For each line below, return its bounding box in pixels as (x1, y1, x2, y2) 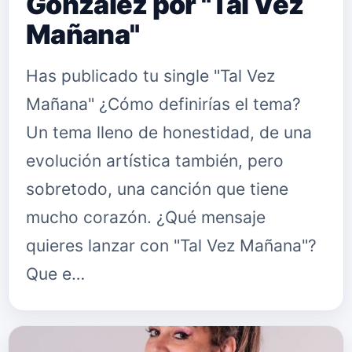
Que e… (26, 264, 85, 284)
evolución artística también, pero (26, 151, 284, 170)
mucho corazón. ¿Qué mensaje (26, 207, 266, 227)
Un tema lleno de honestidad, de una (26, 123, 312, 142)
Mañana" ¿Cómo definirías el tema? (26, 94, 301, 114)
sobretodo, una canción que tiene (26, 179, 288, 199)
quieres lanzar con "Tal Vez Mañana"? (26, 236, 317, 255)
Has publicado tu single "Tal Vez (26, 66, 275, 86)
